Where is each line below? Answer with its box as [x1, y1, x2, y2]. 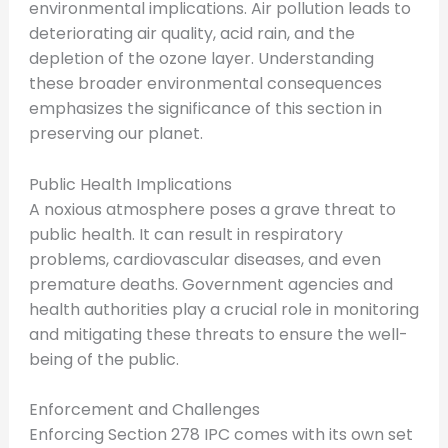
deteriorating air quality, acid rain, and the [28, 21, 355, 45]
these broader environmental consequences [28, 71, 382, 95]
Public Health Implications [28, 172, 232, 196]
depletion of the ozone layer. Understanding [28, 46, 374, 70]
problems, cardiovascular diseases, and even [28, 247, 381, 271]
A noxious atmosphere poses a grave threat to [28, 197, 396, 221]
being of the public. [28, 347, 179, 371]
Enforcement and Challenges [28, 398, 260, 422]
